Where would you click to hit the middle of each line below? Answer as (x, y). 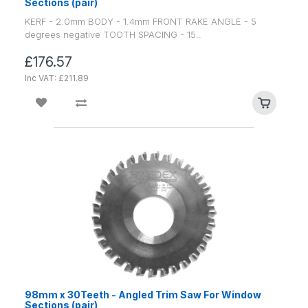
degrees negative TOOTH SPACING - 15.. (113, 34)
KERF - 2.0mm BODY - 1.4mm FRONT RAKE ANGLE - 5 (141, 21)
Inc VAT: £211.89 (57, 78)
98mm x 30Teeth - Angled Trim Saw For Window (143, 294)
